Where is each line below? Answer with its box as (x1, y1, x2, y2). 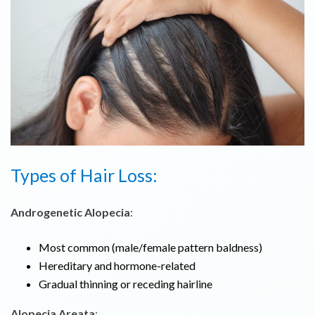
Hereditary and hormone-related (39, 259, 195, 273)
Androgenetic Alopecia (11, 205, 130, 219)
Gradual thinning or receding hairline (39, 277, 212, 291)
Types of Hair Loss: (11, 165, 157, 186)
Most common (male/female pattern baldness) (39, 240, 262, 255)
